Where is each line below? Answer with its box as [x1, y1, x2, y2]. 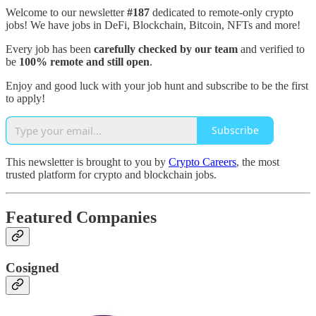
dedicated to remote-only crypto [152, 6, 293, 18]
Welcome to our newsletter [6, 6, 127, 18]
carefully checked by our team [94, 42, 238, 55]
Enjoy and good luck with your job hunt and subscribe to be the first [6, 79, 308, 92]
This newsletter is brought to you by [6, 155, 169, 168]
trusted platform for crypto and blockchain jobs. [6, 168, 217, 181]
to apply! [6, 92, 45, 104]
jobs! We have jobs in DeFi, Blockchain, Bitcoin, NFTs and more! [6, 18, 300, 31]
